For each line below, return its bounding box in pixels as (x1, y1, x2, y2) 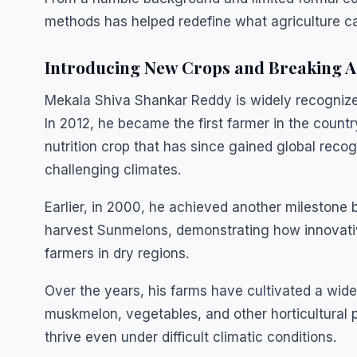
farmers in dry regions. (45, 245, 189, 261)
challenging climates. (45, 162, 181, 178)
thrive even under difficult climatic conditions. (45, 329, 336, 345)
